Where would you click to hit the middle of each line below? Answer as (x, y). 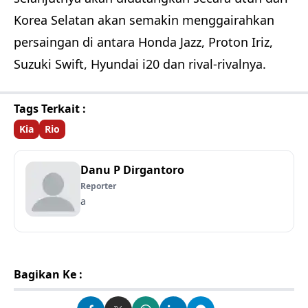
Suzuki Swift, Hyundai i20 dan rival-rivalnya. (140, 64)
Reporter (98, 186)
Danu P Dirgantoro (132, 169)
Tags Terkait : (50, 108)
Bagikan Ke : (48, 274)
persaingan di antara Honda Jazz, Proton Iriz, (143, 42)
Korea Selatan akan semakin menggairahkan (144, 20)
